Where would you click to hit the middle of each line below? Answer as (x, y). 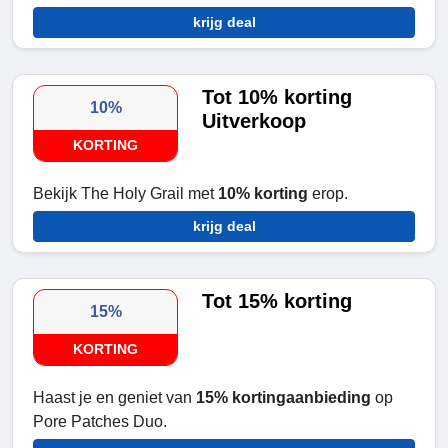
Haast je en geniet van (114, 398)
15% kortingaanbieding (283, 398)
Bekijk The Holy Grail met (125, 194)
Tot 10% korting (277, 97)
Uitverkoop (254, 121)
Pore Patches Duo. (100, 422)
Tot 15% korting (277, 301)
